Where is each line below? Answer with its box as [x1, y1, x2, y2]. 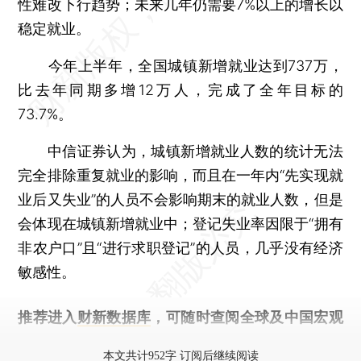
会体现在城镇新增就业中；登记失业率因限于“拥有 [18, 214, 343, 232]
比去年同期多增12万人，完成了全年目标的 [18, 81, 343, 98]
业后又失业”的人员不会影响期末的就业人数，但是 [18, 190, 343, 208]
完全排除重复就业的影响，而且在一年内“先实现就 [18, 166, 343, 184]
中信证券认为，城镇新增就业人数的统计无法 [18, 142, 343, 160]
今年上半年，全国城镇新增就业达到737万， [18, 56, 343, 74]
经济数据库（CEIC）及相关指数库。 [18, 332, 257, 350]
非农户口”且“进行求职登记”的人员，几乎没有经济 [18, 239, 343, 256]
